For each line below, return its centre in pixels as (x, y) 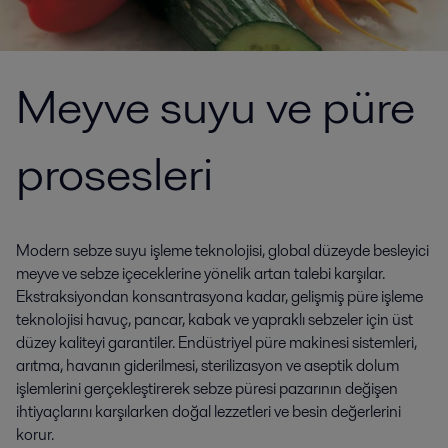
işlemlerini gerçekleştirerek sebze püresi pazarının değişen (207, 388)
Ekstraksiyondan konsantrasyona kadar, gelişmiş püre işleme (219, 296)
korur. (35, 434)
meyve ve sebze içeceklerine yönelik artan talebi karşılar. (200, 273)
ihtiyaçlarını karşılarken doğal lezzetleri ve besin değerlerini (208, 411)
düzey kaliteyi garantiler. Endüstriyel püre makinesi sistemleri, (216, 342)
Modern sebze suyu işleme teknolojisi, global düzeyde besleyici (222, 250)
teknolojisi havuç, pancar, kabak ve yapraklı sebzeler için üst (214, 319)
